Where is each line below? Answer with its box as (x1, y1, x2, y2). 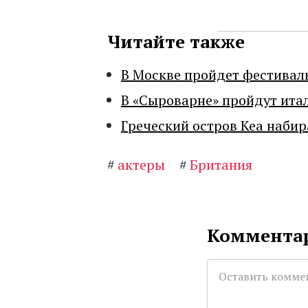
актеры (118, 155, 165, 174)
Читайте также (107, 30, 245, 53)
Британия (190, 155, 252, 174)
